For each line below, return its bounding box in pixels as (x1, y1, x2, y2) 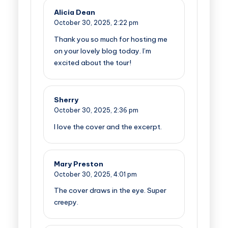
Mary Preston (54, 159, 103, 168)
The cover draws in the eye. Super (54, 186, 166, 195)
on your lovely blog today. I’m (54, 46, 151, 55)
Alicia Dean (54, 8, 95, 17)
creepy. (54, 197, 78, 207)
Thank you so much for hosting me (54, 34, 167, 44)
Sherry (54, 95, 78, 104)
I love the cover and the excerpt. (54, 122, 162, 131)
